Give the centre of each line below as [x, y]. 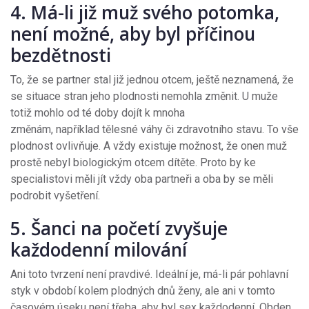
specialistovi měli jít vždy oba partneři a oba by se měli [142, 179]
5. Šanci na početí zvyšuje [119, 229]
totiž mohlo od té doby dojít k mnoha [98, 113]
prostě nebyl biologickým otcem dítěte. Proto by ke [133, 163]
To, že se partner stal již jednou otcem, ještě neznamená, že [152, 80]
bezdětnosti [63, 56]
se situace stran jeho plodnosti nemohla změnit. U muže [144, 97]
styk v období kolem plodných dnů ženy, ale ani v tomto [143, 291]
